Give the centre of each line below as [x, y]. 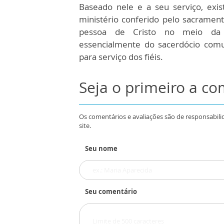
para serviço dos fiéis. [121, 56]
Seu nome [101, 148]
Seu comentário [111, 191]
